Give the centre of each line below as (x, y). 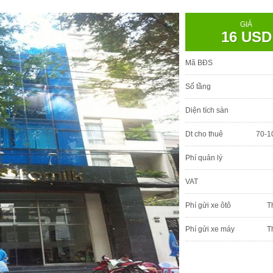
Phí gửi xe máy (210, 229)
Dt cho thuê (204, 134)
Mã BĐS (199, 62)
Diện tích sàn (207, 110)
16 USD (246, 37)
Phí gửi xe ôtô (208, 205)
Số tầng (198, 86)
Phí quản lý (204, 158)
